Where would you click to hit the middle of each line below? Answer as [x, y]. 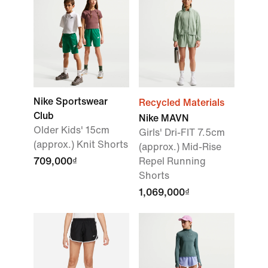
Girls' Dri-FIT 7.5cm [182, 133]
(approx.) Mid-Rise [180, 147]
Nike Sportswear [71, 101]
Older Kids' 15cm [71, 130]
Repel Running [172, 161]
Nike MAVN [164, 118]
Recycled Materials [182, 103]
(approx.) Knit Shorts [81, 144]
